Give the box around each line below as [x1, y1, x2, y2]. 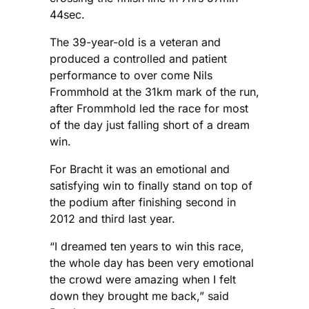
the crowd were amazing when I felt [50, 272, 236, 287]
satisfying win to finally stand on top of [50, 179, 252, 193]
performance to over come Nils [50, 68, 212, 83]
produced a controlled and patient [50, 52, 227, 66]
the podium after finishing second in [50, 195, 236, 210]
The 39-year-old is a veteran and [50, 35, 221, 50]
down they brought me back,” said [50, 289, 229, 303]
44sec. [50, 8, 85, 22]
